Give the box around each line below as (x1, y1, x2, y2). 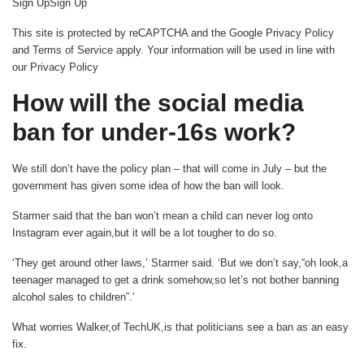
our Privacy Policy (12, 60, 98, 73)
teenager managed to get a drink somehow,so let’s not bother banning (12, 273, 339, 286)
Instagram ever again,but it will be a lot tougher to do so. (12, 226, 277, 239)
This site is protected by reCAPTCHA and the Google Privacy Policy (12, 26, 334, 39)
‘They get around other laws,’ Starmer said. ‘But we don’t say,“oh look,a (12, 256, 348, 269)
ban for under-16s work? (12, 118, 296, 145)
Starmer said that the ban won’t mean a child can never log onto (12, 209, 313, 222)
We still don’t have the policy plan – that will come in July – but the (12, 162, 327, 175)
